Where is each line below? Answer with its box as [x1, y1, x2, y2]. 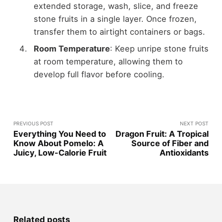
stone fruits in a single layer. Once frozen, [33, 13, 197, 24]
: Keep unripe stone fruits [110, 43, 209, 54]
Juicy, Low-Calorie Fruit [13, 147, 107, 158]
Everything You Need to [13, 128, 106, 139]
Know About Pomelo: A [13, 138, 104, 148]
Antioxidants [160, 147, 209, 158]
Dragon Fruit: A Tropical [115, 128, 209, 139]
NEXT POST [180, 120, 209, 126]
